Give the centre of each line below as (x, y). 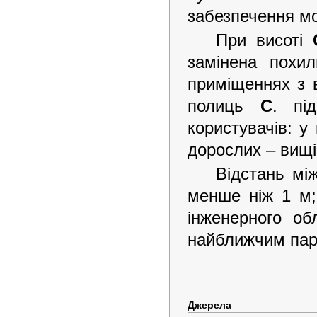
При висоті (265, 40)
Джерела (209, 305)
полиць (224, 106)
